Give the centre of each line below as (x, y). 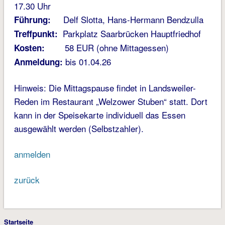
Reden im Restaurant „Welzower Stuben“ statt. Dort (110, 101)
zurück (27, 180)
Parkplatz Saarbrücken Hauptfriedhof (129, 34)
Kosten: (29, 48)
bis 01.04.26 (88, 62)
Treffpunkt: (36, 34)
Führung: (32, 20)
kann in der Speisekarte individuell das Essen (99, 115)
